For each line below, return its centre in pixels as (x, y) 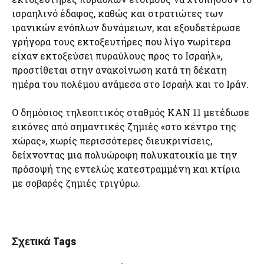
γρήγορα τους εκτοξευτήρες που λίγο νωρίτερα (121, 42)
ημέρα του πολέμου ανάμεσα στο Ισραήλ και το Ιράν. (130, 84)
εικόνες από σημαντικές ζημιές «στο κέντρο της (124, 127)
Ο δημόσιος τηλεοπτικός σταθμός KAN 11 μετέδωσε (131, 113)
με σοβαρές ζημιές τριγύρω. (76, 183)
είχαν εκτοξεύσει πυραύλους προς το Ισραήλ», (117, 56)
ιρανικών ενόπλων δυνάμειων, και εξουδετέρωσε (126, 28)
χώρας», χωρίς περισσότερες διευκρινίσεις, (112, 141)
